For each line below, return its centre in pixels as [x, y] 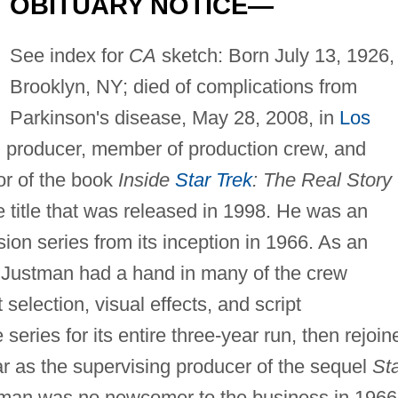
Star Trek [213, 179]
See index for [69, 55]
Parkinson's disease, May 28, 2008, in [174, 117]
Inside [146, 179]
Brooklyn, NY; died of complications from [183, 86]
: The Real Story [322, 179]
